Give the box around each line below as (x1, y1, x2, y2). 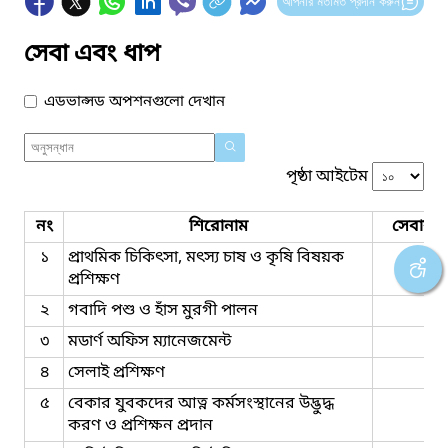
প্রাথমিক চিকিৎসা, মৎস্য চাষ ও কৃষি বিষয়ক (68, 246, 344, 269)
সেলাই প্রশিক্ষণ (68, 361, 165, 384)
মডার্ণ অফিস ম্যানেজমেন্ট (68, 330, 232, 353)
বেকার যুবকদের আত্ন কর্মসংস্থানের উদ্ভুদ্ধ (68, 392, 334, 415)
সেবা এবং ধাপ (24, 38, 160, 71)
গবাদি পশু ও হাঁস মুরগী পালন (68, 299, 258, 322)
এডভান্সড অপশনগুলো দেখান (44, 91, 225, 112)
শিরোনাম (188, 215, 248, 238)
